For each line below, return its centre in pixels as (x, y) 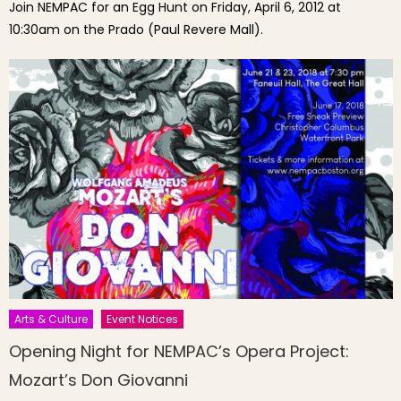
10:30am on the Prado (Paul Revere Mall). (137, 29)
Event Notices (143, 319)
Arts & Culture (51, 319)
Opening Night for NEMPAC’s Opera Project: (179, 351)
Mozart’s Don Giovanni (99, 380)
